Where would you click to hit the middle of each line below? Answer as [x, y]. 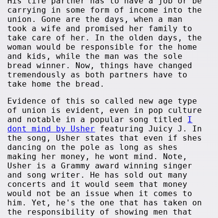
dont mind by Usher [51, 129]
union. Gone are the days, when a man [95, 19]
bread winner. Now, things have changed [100, 65]
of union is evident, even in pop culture [105, 110]
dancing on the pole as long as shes [93, 147]
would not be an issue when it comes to [100, 193]
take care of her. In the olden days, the [105, 38]
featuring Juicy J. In [149, 129]
